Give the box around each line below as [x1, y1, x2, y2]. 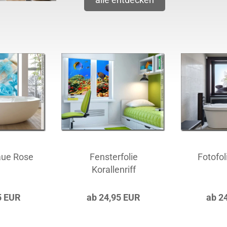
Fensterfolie [89, 152, 138, 162]
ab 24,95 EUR [87, 192, 141, 203]
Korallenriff [91, 164, 136, 175]
